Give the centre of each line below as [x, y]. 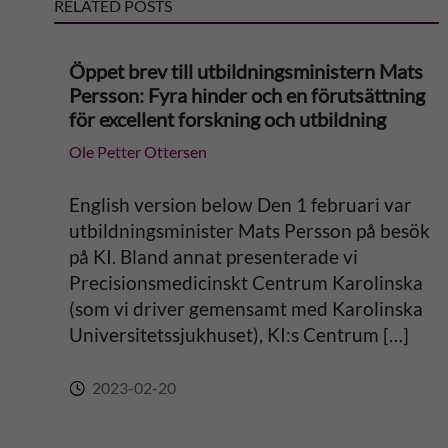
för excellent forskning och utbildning [227, 119]
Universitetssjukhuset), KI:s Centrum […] [238, 334]
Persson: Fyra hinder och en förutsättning [246, 95]
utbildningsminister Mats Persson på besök [249, 230]
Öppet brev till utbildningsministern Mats [245, 71]
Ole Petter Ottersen [137, 151]
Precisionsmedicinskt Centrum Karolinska [245, 282]
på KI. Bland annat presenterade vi [213, 256]
